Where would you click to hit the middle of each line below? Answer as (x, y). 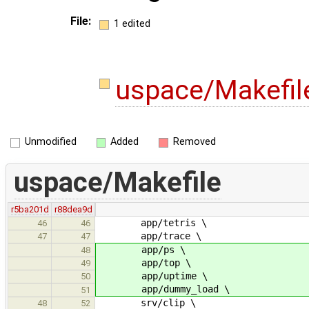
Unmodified (50, 141)
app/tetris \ (152, 222)
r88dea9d (73, 209)
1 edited (132, 23)
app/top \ (144, 262)
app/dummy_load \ (163, 289)
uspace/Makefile (117, 183)
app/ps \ (141, 249)
